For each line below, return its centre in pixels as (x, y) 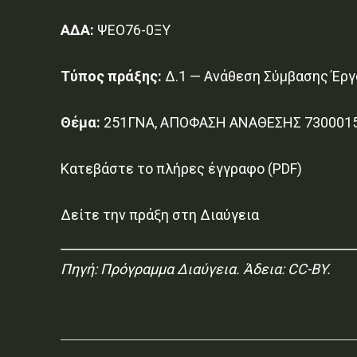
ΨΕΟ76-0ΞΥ (132, 29)
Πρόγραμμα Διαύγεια (168, 269)
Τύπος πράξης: (111, 76)
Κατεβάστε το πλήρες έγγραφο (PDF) (181, 168)
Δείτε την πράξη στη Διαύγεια (160, 214)
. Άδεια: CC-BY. (283, 269)
